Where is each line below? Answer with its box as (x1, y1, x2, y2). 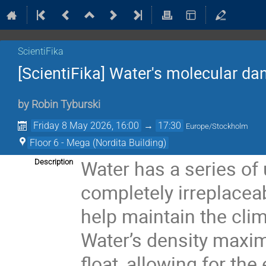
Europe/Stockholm (186, 122, 249, 131)
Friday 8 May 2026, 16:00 (33, 120, 140, 132)
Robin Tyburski (31, 99, 100, 111)
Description (34, 157, 73, 167)
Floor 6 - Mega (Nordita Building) (30, 137, 166, 149)
